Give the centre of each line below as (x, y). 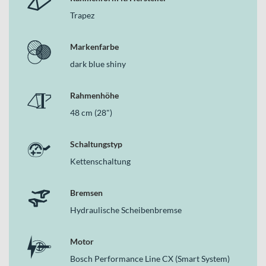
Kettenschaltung (100, 161)
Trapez (82, 15)
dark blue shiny (98, 64)
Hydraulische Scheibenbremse (126, 210)
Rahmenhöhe (94, 95)
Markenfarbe (94, 46)
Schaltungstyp (96, 144)
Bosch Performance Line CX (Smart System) (150, 258)
